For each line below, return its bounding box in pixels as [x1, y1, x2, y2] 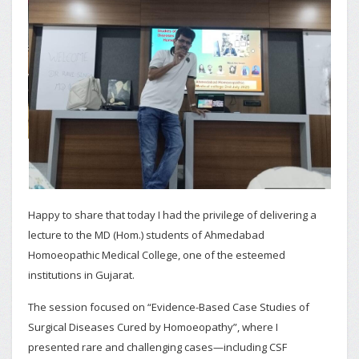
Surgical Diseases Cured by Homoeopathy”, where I [28, 320, 278, 334]
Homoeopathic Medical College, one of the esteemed [28, 248, 285, 262]
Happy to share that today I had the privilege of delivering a [28, 208, 317, 222]
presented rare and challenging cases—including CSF [28, 340, 287, 354]
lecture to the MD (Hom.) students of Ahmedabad [28, 228, 264, 242]
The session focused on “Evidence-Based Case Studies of [28, 300, 309, 314]
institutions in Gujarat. [28, 268, 135, 282]
